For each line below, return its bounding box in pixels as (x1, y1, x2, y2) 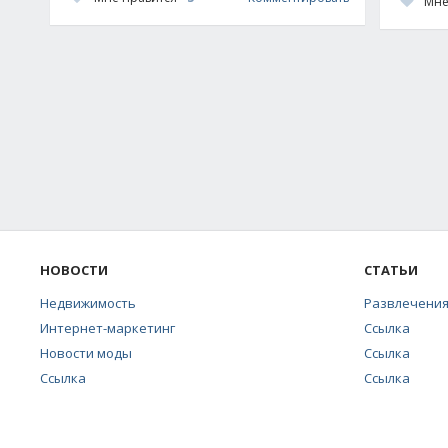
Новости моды (40, 343, 132, 362)
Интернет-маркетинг (40, 318, 175, 337)
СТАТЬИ (364, 260, 419, 279)
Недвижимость (40, 293, 136, 312)
